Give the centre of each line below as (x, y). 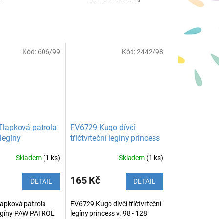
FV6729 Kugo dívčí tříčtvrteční (116, 204)
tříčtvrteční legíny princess (115, 138)
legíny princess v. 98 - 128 (109, 213)
